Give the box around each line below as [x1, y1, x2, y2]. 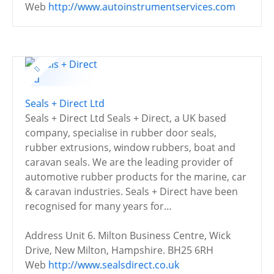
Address [25, 228, 63, 242]
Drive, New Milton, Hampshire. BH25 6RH [25, 243, 213, 257]
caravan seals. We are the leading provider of [25, 155, 232, 169]
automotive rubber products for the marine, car [25, 169, 246, 183]
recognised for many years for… [25, 199, 172, 213]
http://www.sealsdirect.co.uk [48, 257, 179, 272]
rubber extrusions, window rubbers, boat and [25, 140, 235, 154]
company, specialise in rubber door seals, [25, 125, 217, 139]
